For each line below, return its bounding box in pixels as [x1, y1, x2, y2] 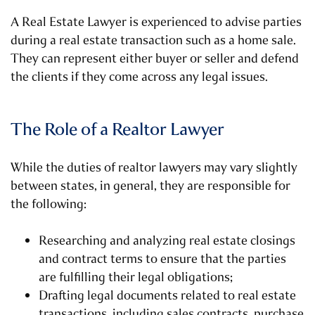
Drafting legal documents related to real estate [39, 287, 296, 304]
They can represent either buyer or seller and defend [11, 50, 299, 67]
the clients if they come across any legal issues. [11, 68, 268, 86]
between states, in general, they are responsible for [11, 177, 290, 195]
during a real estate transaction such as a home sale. [11, 32, 296, 49]
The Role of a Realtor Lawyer [11, 117, 224, 141]
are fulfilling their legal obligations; [39, 269, 233, 286]
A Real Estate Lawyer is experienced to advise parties [11, 13, 302, 31]
